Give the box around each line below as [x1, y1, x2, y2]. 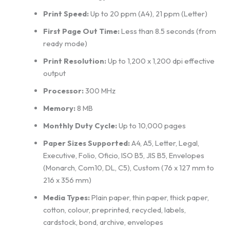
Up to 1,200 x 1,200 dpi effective [106, 56, 215, 66]
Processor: [43, 86, 84, 96]
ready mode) [43, 39, 87, 49]
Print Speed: [43, 9, 89, 19]
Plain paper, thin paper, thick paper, [89, 193, 209, 203]
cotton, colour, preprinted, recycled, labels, [43, 205, 186, 215]
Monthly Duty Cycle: [43, 121, 117, 131]
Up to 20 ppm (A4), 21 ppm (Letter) [88, 9, 207, 19]
